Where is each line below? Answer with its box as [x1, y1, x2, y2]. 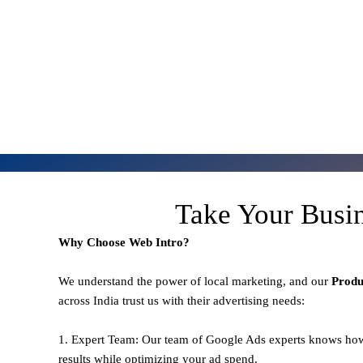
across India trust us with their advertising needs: [58, 293, 305, 307]
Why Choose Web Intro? [58, 235, 190, 249]
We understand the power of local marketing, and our [58, 274, 331, 288]
